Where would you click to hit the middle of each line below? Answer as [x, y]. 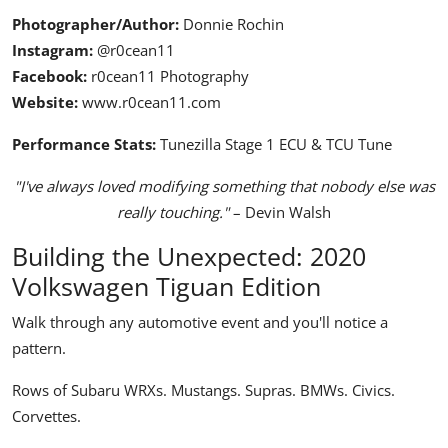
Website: [45, 102]
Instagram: [52, 50]
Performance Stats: [84, 144]
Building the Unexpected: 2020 [189, 256]
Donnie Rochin [231, 24]
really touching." [173, 212]
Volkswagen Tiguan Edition [166, 286]
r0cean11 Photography [168, 76]
